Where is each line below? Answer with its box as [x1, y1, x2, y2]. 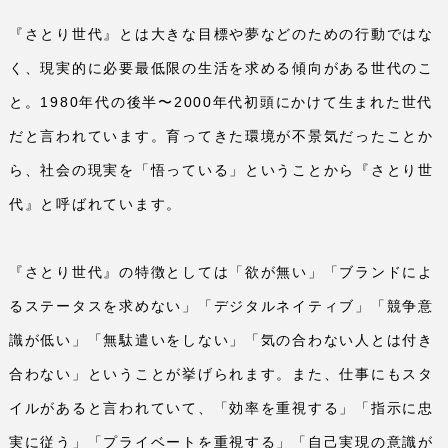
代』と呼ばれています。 [9, 195, 183, 212]
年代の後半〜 [79, 93, 174, 110]
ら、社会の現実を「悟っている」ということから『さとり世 [9, 161, 434, 178]
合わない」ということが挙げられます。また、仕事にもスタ [9, 365, 434, 382]
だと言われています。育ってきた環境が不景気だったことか [9, 127, 434, 144]
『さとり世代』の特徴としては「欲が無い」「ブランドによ [9, 263, 434, 280]
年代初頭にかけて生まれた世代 [212, 93, 434, 110]
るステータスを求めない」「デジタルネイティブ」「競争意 [9, 297, 434, 314]
